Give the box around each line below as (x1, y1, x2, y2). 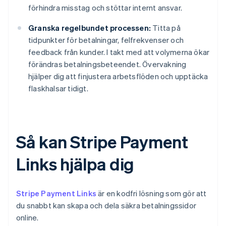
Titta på (151, 23, 181, 33)
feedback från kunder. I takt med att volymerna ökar (28, 47, 210, 58)
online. (16, 212, 39, 223)
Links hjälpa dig (16, 153, 135, 175)
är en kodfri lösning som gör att (96, 188, 207, 199)
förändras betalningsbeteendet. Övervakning (28, 59, 187, 70)
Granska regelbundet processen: (28, 23, 151, 33)
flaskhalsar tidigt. (28, 83, 88, 94)
